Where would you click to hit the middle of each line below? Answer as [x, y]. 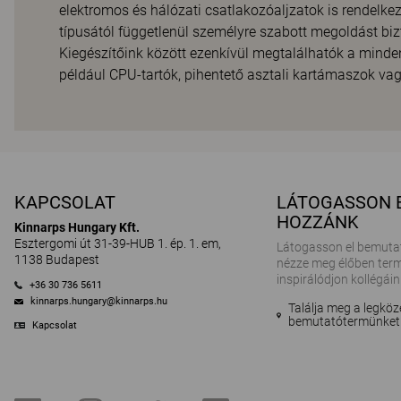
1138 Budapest [57, 260]
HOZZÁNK [318, 222]
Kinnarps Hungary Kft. [77, 227]
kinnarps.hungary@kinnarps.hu [99, 302]
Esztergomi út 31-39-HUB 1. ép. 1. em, [118, 243]
